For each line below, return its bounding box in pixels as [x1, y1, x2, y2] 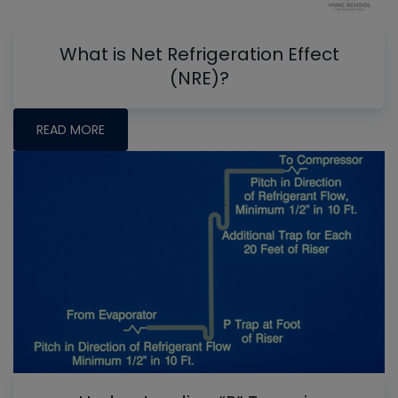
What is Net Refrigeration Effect [59, 41, 339, 67]
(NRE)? [169, 65, 229, 91]
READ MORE [36, 120, 105, 139]
